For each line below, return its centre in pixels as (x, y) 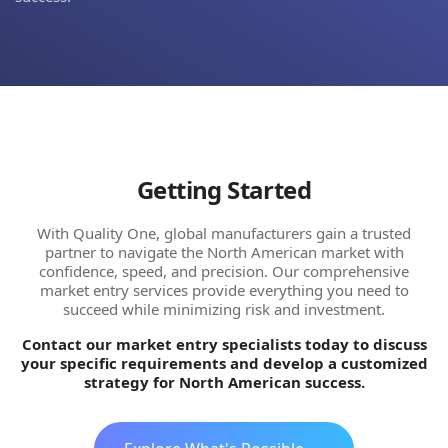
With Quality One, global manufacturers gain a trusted (224, 233)
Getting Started (224, 189)
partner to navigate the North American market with (224, 252)
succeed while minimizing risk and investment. (224, 309)
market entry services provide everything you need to (224, 290)
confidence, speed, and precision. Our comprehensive (224, 271)
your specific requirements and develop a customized (224, 363)
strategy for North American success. (224, 382)
